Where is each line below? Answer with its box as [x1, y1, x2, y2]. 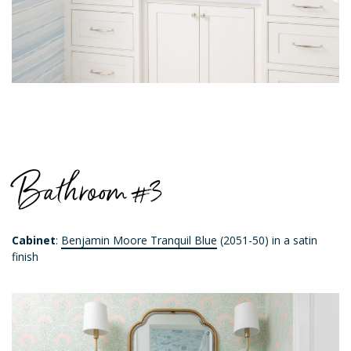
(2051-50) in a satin [217, 233, 317, 248]
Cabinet [12, 233, 56, 248]
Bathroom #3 [12, 167, 162, 213]
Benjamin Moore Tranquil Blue [61, 233, 217, 248]
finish [12, 249, 38, 265]
